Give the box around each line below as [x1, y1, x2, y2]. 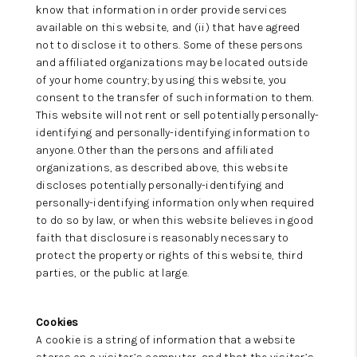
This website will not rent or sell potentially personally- [36, 108, 320, 122]
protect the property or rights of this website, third [36, 249, 304, 262]
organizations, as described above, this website [36, 161, 288, 175]
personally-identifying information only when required [36, 196, 315, 210]
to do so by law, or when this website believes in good [36, 214, 314, 227]
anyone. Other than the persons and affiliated [36, 143, 273, 157]
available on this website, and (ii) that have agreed [36, 21, 300, 34]
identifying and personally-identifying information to [36, 126, 311, 139]
